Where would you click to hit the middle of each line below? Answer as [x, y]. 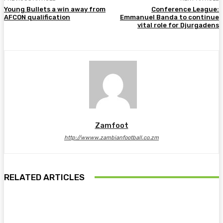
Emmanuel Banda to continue [169, 17]
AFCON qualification [37, 17]
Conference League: [185, 9]
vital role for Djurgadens [178, 25]
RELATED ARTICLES [44, 177]
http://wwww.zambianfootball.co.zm [111, 137]
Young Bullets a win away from [55, 9]
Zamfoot [111, 125]
